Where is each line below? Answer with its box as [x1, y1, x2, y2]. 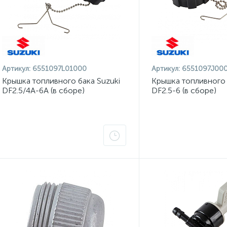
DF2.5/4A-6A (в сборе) [2, 86, 85, 95]
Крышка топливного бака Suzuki [2, 76, 120, 86]
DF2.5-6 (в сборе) [151, 86, 216, 95]
